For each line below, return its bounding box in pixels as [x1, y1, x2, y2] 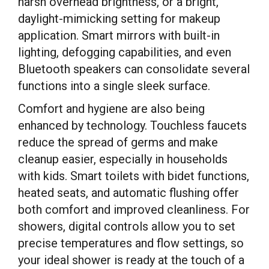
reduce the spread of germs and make [18, 135, 218, 150]
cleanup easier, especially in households [18, 152, 228, 166]
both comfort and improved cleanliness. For [18, 202, 250, 217]
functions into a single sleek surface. [18, 79, 210, 93]
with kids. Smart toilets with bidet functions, [18, 169, 249, 183]
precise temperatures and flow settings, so [18, 236, 244, 250]
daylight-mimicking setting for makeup [18, 11, 220, 26]
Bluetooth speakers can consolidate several [18, 62, 250, 76]
